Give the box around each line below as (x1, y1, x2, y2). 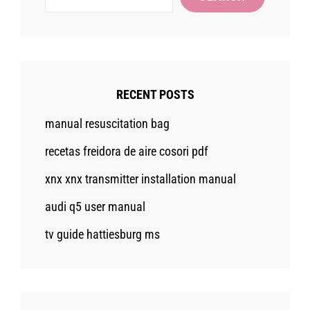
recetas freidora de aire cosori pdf (45, 144, 208, 159)
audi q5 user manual (45, 199, 145, 215)
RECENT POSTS (116, 87, 194, 102)
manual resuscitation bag (45, 116, 170, 131)
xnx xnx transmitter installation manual (45, 172, 236, 187)
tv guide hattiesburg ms (45, 227, 160, 242)
